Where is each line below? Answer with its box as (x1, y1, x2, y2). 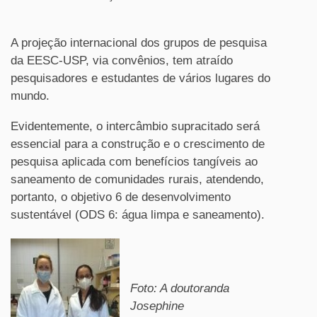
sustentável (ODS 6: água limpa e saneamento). (11, 208, 265, 221)
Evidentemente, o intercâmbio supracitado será (11, 120, 260, 133)
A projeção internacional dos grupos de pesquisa (11, 36, 267, 50)
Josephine (130, 299, 184, 313)
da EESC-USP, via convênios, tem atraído (11, 54, 233, 67)
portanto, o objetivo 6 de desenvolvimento (11, 190, 231, 204)
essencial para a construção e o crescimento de (11, 137, 265, 151)
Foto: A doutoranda (130, 282, 229, 295)
